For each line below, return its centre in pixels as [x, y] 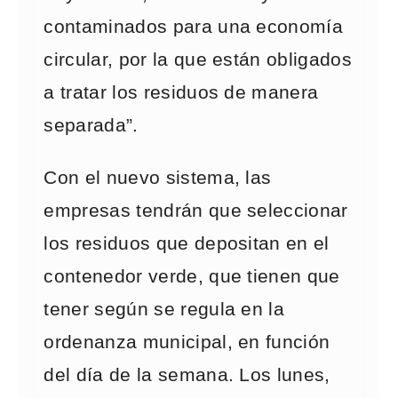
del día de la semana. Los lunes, [187, 375]
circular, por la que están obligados [198, 60]
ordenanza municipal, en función [187, 342]
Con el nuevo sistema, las [158, 178]
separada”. [91, 125]
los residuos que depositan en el [187, 243]
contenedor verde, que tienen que [192, 276]
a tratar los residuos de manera [181, 92]
